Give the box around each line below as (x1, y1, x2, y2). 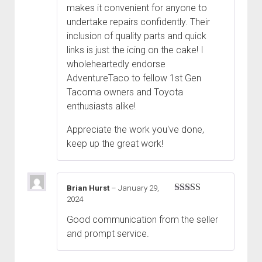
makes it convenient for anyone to (67, 2, 207, 14)
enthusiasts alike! (67, 101, 136, 112)
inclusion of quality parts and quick (67, 30, 206, 42)
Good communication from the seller (67, 213, 218, 225)
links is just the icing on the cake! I (67, 44, 204, 56)
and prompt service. (67, 227, 149, 239)
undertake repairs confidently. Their (67, 16, 210, 28)
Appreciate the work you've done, (67, 124, 204, 136)
